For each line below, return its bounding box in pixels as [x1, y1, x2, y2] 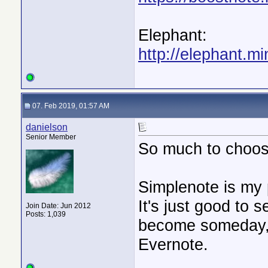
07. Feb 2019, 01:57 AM [31, 102, 109, 110]
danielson [26, 122, 68, 132]
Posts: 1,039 [26, 210, 66, 218]
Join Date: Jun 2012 [26, 202, 91, 210]
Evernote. [138, 235, 208, 254]
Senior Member [26, 133, 76, 141]
